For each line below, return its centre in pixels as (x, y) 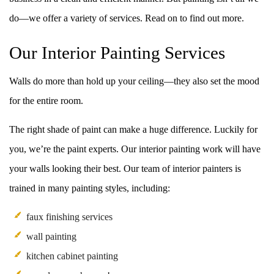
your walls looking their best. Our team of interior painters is (125, 168)
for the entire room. (46, 100)
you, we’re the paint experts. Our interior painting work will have (135, 149)
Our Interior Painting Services (117, 52)
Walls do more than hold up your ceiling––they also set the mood (134, 81)
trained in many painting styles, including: (90, 188)
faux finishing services (69, 217)
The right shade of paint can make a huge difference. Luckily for (133, 129)
